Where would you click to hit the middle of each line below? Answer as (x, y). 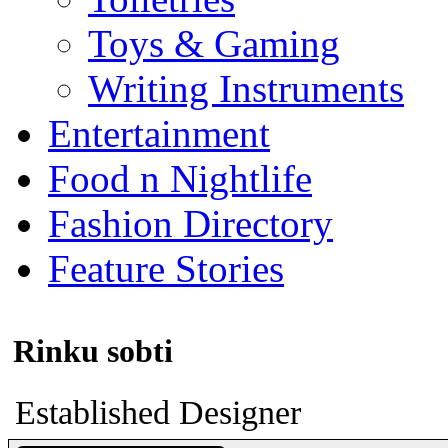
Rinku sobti (93, 351)
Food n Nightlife (180, 178)
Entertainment (159, 133)
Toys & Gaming (214, 43)
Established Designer (158, 412)
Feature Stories (166, 268)
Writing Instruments (246, 88)
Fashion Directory (190, 223)
